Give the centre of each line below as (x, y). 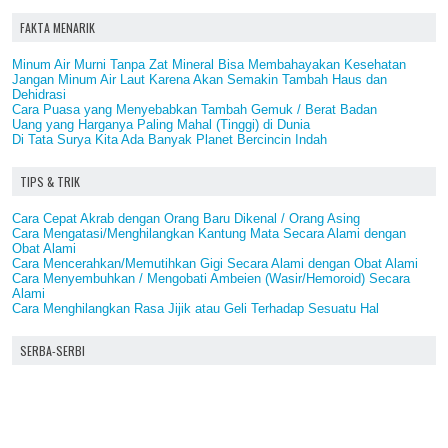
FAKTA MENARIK (57, 27)
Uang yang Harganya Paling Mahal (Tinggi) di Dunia (161, 124)
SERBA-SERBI (52, 350)
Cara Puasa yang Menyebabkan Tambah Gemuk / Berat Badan (194, 109)
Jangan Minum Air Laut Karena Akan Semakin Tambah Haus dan (199, 79)
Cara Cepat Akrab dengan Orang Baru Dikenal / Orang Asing (186, 218)
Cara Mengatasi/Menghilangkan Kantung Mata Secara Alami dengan (209, 233)
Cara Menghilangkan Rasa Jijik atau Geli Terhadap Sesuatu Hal (195, 308)
